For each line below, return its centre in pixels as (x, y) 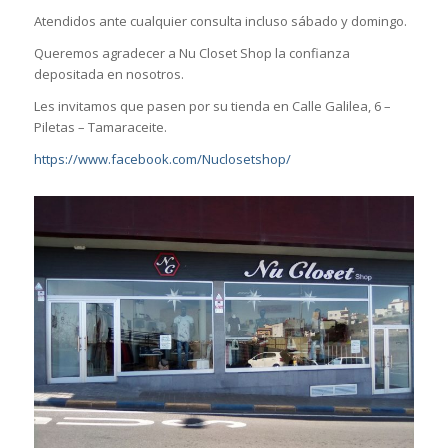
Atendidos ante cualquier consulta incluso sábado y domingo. (220, 21)
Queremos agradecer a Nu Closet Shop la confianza (191, 53)
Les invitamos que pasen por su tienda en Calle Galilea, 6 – (212, 106)
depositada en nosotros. (108, 74)
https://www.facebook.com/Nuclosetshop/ (162, 159)
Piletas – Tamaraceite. (100, 127)
